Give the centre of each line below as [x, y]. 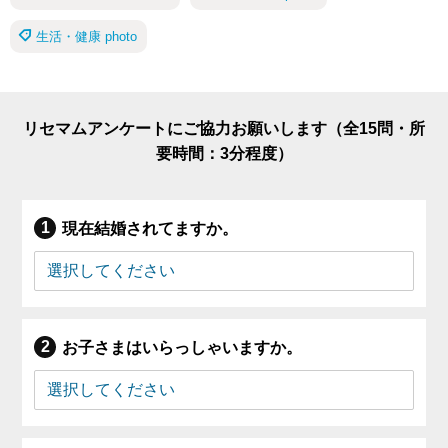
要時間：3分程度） [224, 153]
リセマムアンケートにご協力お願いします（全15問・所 [224, 128]
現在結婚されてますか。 [150, 228]
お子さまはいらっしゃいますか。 [182, 347]
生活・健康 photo [86, 36]
